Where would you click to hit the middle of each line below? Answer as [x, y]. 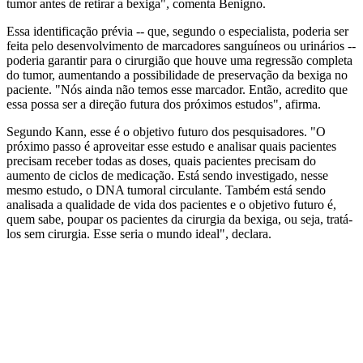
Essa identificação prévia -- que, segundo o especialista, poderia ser [177, 32]
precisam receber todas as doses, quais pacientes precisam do [161, 161]
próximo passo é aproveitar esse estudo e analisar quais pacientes [171, 147]
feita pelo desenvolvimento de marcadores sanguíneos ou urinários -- [181, 46]
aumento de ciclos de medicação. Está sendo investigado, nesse [167, 176]
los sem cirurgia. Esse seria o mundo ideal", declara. [139, 234]
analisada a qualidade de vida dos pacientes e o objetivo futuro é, [171, 205]
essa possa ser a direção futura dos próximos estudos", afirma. [164, 105]
